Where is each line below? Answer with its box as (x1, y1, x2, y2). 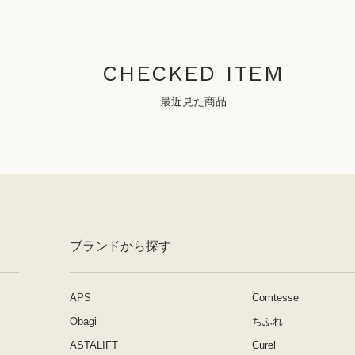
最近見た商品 (160, 95, 227, 108)
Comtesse (252, 292, 299, 303)
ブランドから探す (70, 239, 171, 253)
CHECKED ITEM (102, 60, 284, 86)
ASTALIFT (70, 339, 118, 351)
